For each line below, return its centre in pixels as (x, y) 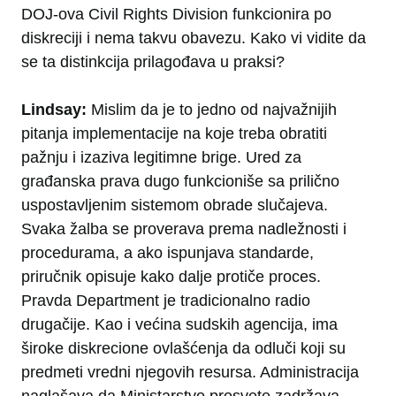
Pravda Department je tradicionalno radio (166, 301)
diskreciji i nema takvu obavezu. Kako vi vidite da (194, 38)
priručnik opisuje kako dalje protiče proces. (171, 277)
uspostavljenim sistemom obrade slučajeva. (175, 206)
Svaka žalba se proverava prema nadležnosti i (184, 229)
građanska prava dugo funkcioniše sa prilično (180, 182)
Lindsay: (56, 110)
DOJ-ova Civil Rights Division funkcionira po (176, 15)
